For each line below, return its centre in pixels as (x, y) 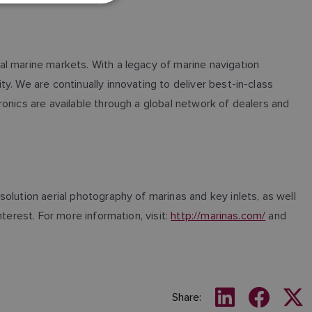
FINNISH (70, 118)
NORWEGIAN (79, 94)
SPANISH (71, 70)
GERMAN (72, 23)
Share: (187, 297)
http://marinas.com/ (218, 216)
